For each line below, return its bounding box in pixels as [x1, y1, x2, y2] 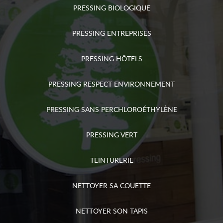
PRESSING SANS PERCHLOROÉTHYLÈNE [46, 105, 177, 114]
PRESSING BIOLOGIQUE [73, 3, 150, 12]
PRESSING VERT [86, 130, 137, 139]
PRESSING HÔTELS [81, 54, 142, 63]
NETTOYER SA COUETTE [72, 181, 151, 190]
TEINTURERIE [90, 155, 133, 165]
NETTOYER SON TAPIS [75, 206, 148, 216]
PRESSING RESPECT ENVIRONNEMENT [48, 79, 175, 89]
